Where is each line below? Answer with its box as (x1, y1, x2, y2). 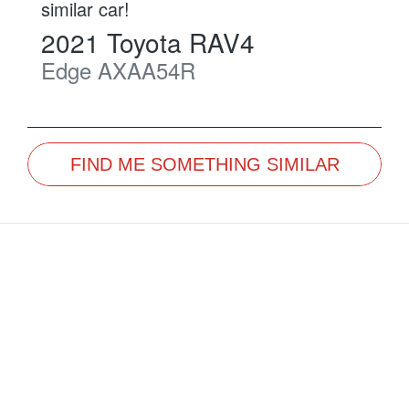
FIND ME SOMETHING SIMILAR (69, 154, 340, 175)
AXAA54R (98, 54, 195, 87)
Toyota (107, 24, 182, 61)
